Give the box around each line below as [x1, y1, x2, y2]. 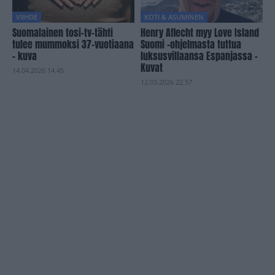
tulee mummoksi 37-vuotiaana [12, 36, 134, 52]
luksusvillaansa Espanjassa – [141, 48, 258, 63]
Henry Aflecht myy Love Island [141, 25, 259, 40]
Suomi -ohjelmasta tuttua [141, 36, 241, 52]
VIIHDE [16, 12, 37, 21]
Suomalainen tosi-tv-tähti [12, 25, 113, 40]
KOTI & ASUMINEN [144, 12, 204, 21]
